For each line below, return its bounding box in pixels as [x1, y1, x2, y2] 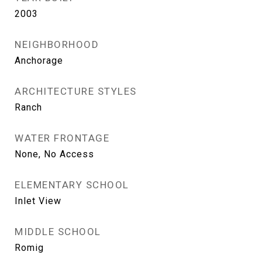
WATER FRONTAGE [15, 132, 109, 144]
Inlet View [15, 195, 61, 206]
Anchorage [15, 55, 63, 66]
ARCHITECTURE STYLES [15, 85, 137, 97]
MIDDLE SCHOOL [15, 226, 101, 237]
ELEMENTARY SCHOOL [15, 179, 129, 191]
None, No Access [15, 149, 94, 160]
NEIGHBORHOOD [15, 39, 99, 50]
